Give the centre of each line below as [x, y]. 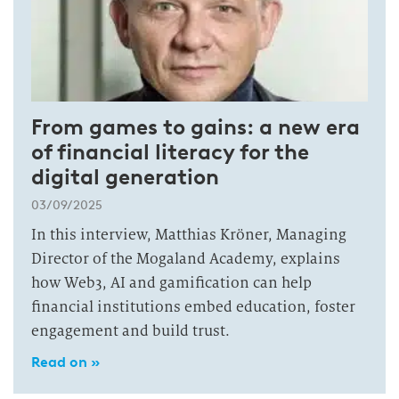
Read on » [65, 362]
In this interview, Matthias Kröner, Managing [189, 235]
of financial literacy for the [170, 152]
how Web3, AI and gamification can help [171, 283]
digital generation [125, 177]
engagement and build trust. [130, 331]
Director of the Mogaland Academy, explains [186, 259]
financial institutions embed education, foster [193, 307]
